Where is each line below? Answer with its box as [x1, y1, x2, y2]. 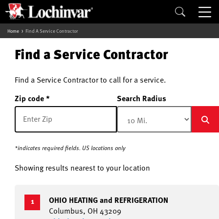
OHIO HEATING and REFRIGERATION [49, 194, 168, 206]
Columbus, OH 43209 [49, 205, 121, 217]
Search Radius [117, 92, 166, 104]
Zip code [15, 92, 46, 104]
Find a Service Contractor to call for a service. [15, 74, 166, 86]
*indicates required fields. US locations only [15, 144, 126, 152]
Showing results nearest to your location [15, 162, 150, 174]
